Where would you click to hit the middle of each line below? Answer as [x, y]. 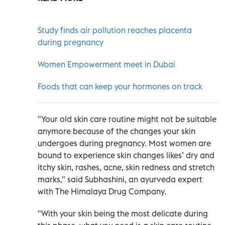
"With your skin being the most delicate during [123, 213]
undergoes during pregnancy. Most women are [124, 143]
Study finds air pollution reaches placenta [115, 30]
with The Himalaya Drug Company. [102, 191]
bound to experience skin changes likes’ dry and [126, 155]
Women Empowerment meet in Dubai [106, 64]
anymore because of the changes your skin [117, 131]
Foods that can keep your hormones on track [120, 86]
